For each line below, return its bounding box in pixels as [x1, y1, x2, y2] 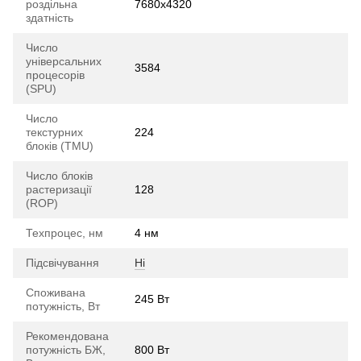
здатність [26, 10, 73, 24]
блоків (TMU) [26, 139, 93, 152]
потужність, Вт [26, 299, 100, 313]
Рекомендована [26, 329, 109, 342]
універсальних [26, 54, 102, 68]
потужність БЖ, [26, 342, 106, 356]
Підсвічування [26, 255, 99, 269]
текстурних [26, 125, 83, 139]
